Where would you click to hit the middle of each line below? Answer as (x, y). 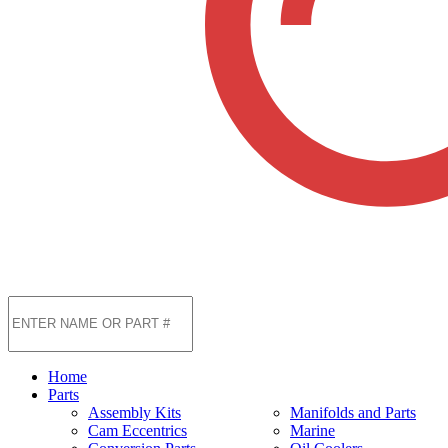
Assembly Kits (134, 412)
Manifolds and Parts (353, 412)
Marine (312, 430)
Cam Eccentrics (137, 430)
